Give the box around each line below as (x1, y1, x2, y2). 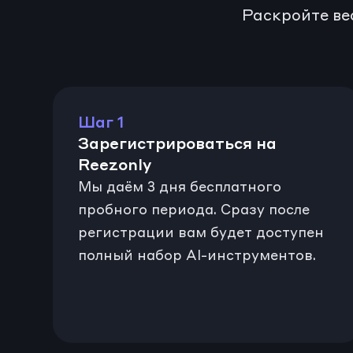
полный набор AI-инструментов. (78, 247, 317, 264)
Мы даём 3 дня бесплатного (78, 178, 282, 195)
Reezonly (78, 155, 152, 174)
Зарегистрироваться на (78, 134, 277, 153)
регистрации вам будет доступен (78, 224, 325, 241)
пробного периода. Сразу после (78, 201, 310, 218)
